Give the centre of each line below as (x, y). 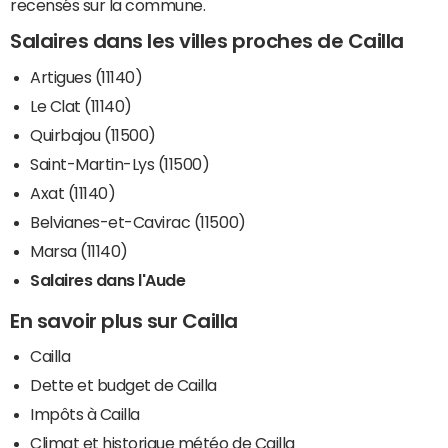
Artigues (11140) (86, 76)
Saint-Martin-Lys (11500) (120, 163)
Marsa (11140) (79, 250)
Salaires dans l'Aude (108, 279)
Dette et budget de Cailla (123, 384)
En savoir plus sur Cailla (124, 320)
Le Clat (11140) (81, 105)
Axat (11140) (73, 192)
